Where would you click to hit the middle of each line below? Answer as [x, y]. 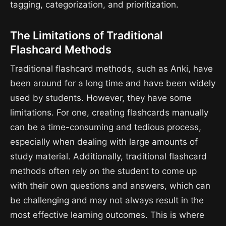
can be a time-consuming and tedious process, [106, 127]
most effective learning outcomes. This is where [107, 215]
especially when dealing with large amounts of [104, 142]
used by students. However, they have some [101, 98]
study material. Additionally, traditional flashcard [108, 156]
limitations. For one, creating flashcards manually [109, 112]
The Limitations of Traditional [87, 35]
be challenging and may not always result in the [107, 200]
